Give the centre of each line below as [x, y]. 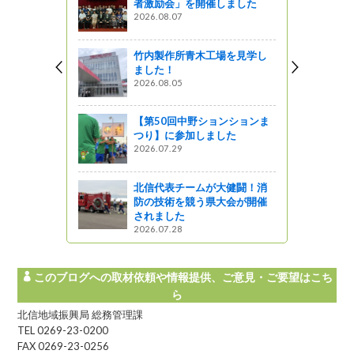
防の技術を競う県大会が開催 [200, 201]
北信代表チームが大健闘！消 [200, 187]
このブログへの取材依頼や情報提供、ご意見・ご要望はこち [183, 276]
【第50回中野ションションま [201, 121]
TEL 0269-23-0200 [63, 330]
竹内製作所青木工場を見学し [200, 55]
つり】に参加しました [185, 136]
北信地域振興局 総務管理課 [81, 314]
